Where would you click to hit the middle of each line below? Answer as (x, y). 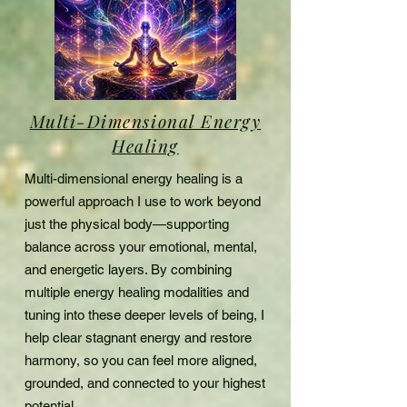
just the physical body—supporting (127, 223)
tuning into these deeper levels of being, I (144, 314)
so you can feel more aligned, (170, 360)
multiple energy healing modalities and (137, 292)
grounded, (56, 382)
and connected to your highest (176, 382)
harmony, (54, 360)
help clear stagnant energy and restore (138, 337)
